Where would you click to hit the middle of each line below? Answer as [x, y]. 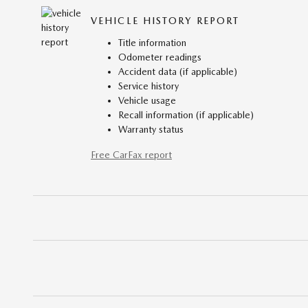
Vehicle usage [147, 100]
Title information [152, 42]
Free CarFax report [131, 154]
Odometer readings [160, 57]
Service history [148, 86]
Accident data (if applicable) [178, 71]
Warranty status [151, 129]
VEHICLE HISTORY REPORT [165, 21]
